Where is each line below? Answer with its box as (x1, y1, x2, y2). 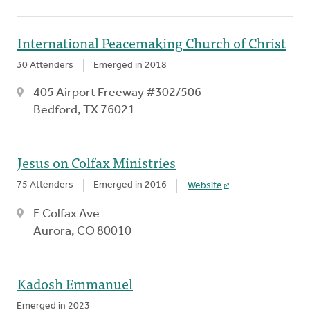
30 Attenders (17, 60, 73, 71)
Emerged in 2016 (93, 179, 167, 190)
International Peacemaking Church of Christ (17, 30, 286, 54)
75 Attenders (17, 179, 73, 190)
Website (188, 180, 222, 191)
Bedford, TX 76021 (33, 103, 135, 117)
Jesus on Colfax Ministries (17, 150, 176, 174)
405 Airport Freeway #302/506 (33, 86, 201, 100)
